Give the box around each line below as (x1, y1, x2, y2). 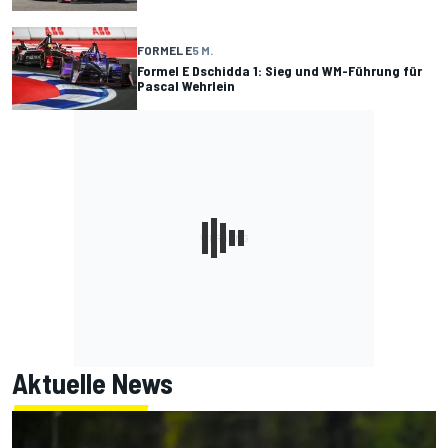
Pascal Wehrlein (137, 77, 235, 95)
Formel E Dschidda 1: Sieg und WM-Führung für (137, 62, 422, 80)
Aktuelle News (12, 365, 173, 400)
